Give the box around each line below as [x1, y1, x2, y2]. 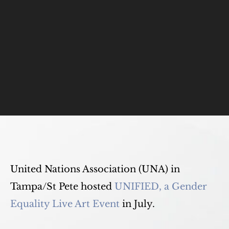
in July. [120, 198, 155, 210]
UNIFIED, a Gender [114, 180, 207, 192]
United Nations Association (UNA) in [10, 163, 180, 175]
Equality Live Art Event [10, 198, 120, 210]
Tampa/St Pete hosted [10, 180, 114, 192]
